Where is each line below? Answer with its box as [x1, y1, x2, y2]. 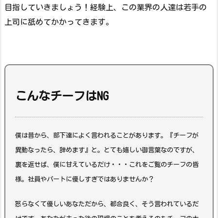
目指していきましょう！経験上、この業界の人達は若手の [4, 3, 207, 12]
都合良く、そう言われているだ [110, 200, 199, 208]
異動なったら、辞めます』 [15, 146, 91, 154]
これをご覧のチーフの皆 [129, 161, 199, 168]
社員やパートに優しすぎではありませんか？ [28, 176, 154, 183]
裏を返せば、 [15, 161, 53, 168]
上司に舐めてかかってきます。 [4, 18, 113, 26]
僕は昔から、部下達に [15, 132, 78, 139]
